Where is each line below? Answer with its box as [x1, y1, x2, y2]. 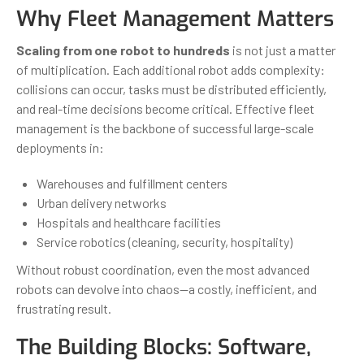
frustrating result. [16, 300, 111, 316]
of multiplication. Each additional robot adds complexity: [16, 61, 325, 77]
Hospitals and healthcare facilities [37, 214, 221, 230]
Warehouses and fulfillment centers [37, 175, 227, 191]
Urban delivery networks [37, 194, 167, 210]
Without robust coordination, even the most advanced [16, 261, 310, 277]
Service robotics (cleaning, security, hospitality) [37, 233, 292, 249]
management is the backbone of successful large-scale [16, 119, 314, 136]
